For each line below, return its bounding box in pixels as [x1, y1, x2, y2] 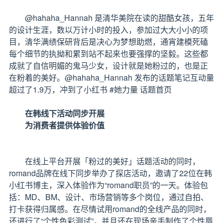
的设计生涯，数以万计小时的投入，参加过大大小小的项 [9, 24, 208, 35]
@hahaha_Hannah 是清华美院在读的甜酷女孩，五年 [25, 12, 214, 23]
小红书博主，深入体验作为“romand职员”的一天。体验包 [9, 179, 208, 191]
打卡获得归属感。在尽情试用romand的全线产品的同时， [9, 203, 211, 215]
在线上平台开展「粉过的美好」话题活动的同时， [25, 155, 200, 167]
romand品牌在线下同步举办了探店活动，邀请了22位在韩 [9, 167, 212, 179]
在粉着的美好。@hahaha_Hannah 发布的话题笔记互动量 [9, 72, 214, 83]
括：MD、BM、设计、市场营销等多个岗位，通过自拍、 [9, 191, 209, 203]
